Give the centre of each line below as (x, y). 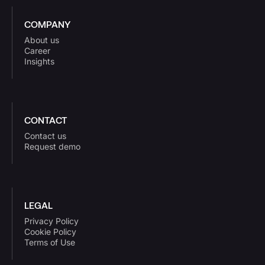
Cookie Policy (50, 232)
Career (37, 51)
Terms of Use (50, 243)
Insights (39, 62)
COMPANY (47, 24)
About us (42, 40)
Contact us (45, 136)
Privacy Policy (51, 221)
